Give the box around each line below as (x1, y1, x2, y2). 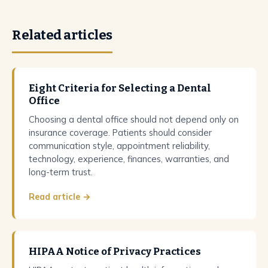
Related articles (12, 26, 112, 43)
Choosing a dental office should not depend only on (29, 113, 239, 125)
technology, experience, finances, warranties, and (29, 153, 229, 165)
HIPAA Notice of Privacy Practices (29, 245, 201, 257)
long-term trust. (29, 166, 93, 178)
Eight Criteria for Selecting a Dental (29, 81, 211, 94)
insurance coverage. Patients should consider (29, 126, 212, 138)
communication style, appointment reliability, (29, 139, 210, 151)
